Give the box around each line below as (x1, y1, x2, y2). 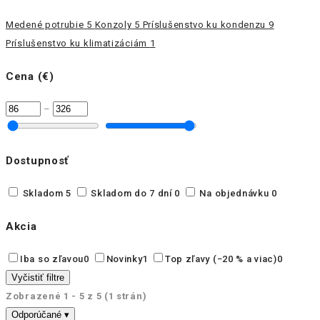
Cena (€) (6, 69, 54, 83)
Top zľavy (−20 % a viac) (164, 254, 277, 265)
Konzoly (94, 19, 132, 30)
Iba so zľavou (20, 254, 84, 265)
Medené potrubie (6, 19, 84, 30)
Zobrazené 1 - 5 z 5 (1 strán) (6, 291, 147, 302)
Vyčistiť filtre (11, 272, 64, 284)
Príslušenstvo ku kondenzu (142, 19, 266, 30)
